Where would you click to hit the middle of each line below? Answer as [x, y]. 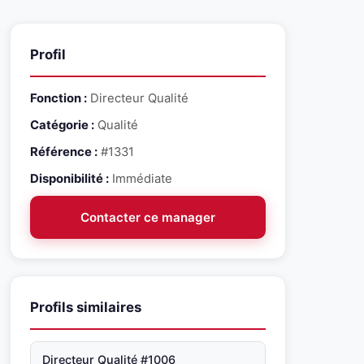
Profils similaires [86, 307]
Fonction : [58, 98]
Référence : [64, 152]
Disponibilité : [69, 179]
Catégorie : [62, 125]
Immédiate [141, 179]
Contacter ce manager [148, 217]
